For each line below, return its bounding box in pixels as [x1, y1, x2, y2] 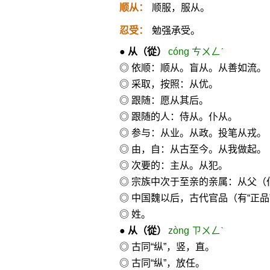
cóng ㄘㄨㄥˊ [168, 46, 224, 57]
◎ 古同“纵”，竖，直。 [119, 242, 215, 252]
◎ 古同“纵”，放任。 [119, 258, 205, 268]
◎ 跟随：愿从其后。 [119, 95, 209, 105]
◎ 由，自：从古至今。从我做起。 [119, 144, 266, 154]
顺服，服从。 [151, 2, 210, 13]
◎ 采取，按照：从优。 [119, 79, 218, 89]
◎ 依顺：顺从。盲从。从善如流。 [119, 63, 266, 73]
